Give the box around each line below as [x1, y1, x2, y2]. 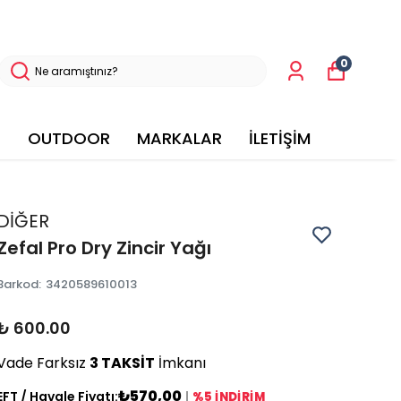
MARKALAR [137, 127, 222, 150]
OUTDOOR [28, 127, 110, 150]
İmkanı [155, 353, 206, 374]
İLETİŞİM [249, 127, 311, 150]
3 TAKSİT [90, 353, 155, 374]
